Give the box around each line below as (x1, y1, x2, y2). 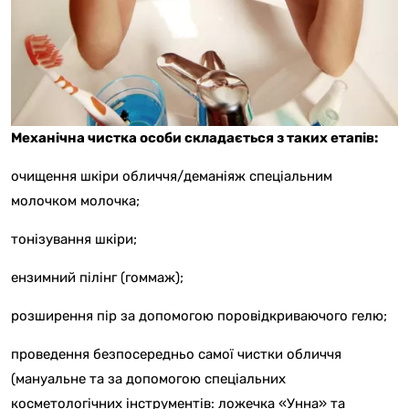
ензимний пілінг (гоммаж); (11, 269, 184, 287)
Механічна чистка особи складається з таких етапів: (11, 130, 378, 147)
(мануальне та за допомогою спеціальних (11, 371, 286, 388)
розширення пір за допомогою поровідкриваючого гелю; (11, 308, 387, 325)
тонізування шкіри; (11, 231, 137, 248)
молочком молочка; (11, 193, 140, 210)
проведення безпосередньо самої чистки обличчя (11, 346, 341, 363)
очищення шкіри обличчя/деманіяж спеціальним (11, 168, 332, 185)
